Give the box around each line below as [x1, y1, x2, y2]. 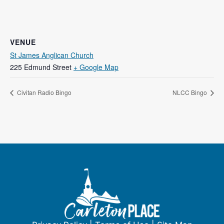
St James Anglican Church [10, 50, 93, 60]
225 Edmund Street [10, 62, 71, 72]
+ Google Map [73, 62, 118, 72]
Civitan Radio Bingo [15, 88, 71, 97]
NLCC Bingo [172, 88, 208, 97]
